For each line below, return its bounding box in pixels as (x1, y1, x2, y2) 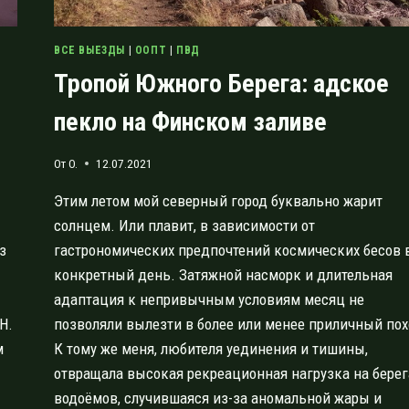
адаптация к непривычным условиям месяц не (54, 289, 364, 309)
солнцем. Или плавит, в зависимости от (54, 215, 315, 235)
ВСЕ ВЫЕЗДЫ (54, 44, 125, 58)
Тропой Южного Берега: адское (54, 68, 389, 100)
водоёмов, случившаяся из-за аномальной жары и (54, 388, 382, 407)
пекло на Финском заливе (54, 107, 327, 138)
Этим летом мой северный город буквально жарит (54, 191, 383, 210)
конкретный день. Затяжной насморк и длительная (54, 265, 393, 284)
